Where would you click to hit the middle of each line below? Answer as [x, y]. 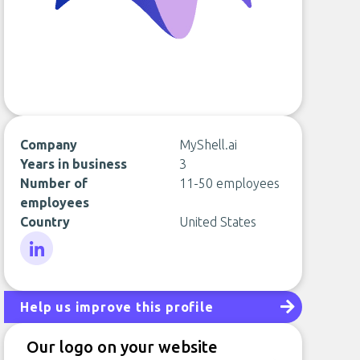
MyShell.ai [208, 145]
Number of [54, 183]
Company [49, 145]
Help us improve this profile [117, 307]
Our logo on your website [123, 347]
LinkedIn [44, 274]
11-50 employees [229, 183]
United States [217, 222]
